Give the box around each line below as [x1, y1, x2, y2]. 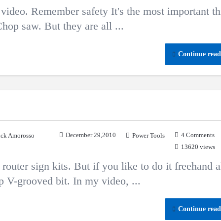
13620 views [181, 143, 215, 150]
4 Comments [181, 131, 215, 139]
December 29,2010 [66, 131, 116, 139]
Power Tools [132, 132, 165, 139]
